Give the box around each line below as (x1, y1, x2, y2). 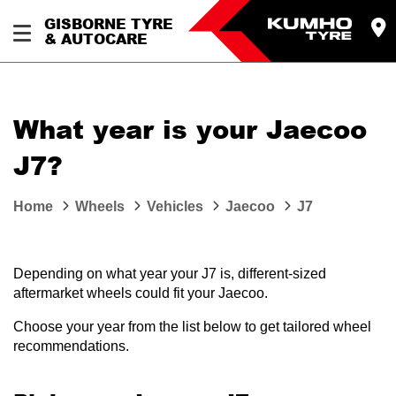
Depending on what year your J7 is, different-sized (13, 266, 326, 281)
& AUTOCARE (44, 28, 148, 49)
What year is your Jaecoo (13, 110, 367, 147)
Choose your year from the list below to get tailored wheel (13, 319, 371, 334)
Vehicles (147, 199, 203, 214)
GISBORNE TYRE (44, 13, 173, 34)
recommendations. (13, 339, 129, 354)
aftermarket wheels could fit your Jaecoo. (13, 286, 268, 301)
